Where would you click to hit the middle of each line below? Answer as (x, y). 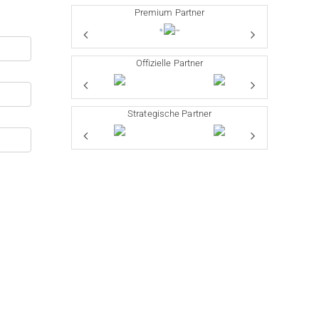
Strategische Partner (169, 114)
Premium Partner (169, 12)
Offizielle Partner (169, 63)
